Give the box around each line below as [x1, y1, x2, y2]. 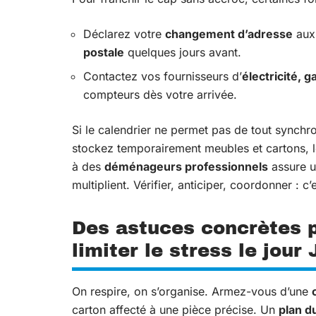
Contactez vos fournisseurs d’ [83, 68, 242, 83]
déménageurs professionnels [104, 159, 268, 174]
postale [83, 44, 124, 59]
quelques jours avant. [124, 44, 241, 59]
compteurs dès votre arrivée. [83, 87, 237, 102]
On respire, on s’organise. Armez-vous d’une [72, 284, 312, 298]
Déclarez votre [83, 26, 165, 41]
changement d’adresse [165, 26, 293, 41]
